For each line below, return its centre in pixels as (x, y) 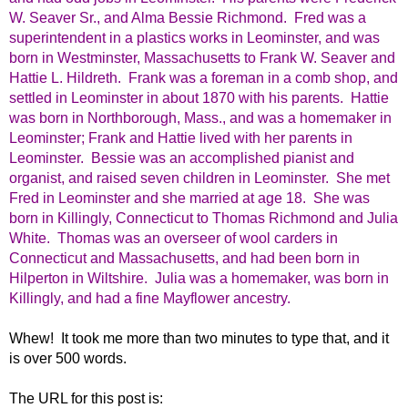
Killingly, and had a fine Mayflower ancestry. (150, 299)
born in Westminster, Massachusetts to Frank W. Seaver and (202, 58)
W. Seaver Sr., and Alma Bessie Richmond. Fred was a (188, 18)
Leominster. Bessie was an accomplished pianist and (182, 158)
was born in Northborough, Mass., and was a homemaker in (200, 118)
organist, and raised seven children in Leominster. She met (199, 178)
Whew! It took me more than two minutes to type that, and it (199, 339)
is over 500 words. (68, 359)
